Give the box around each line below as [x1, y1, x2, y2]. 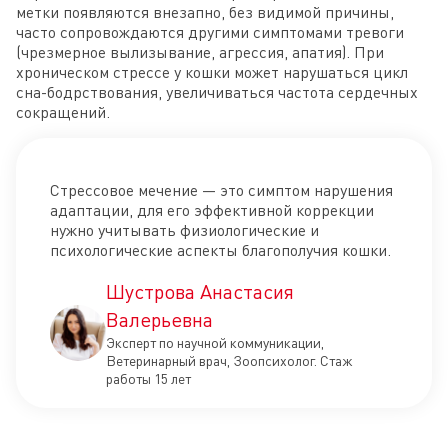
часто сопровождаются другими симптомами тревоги [16, 22, 404, 43]
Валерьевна [106, 307, 213, 333]
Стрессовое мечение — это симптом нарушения [50, 180, 393, 201]
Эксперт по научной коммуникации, [106, 334, 324, 352]
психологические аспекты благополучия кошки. [50, 240, 391, 261]
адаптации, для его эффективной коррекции [50, 200, 374, 221]
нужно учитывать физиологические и [50, 220, 319, 241]
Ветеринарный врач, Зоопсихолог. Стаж [106, 352, 352, 370]
